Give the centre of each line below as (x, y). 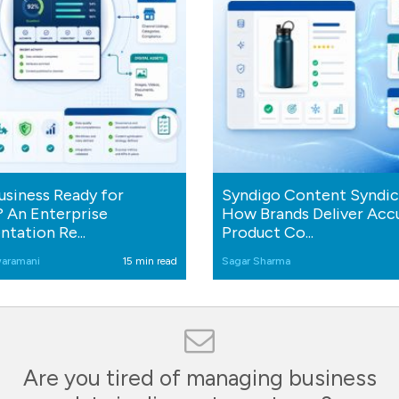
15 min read (150, 261)
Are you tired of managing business (199, 377)
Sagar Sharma (256, 261)
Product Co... (268, 232)
